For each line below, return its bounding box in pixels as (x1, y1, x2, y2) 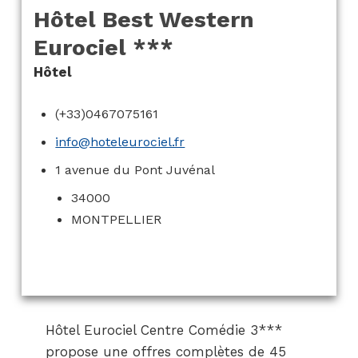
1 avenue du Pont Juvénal (55, 162, 216, 178)
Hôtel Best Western (33, 6, 254, 34)
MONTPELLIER (71, 212, 162, 228)
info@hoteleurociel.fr (55, 134, 185, 150)
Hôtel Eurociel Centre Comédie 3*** (45, 322, 282, 339)
